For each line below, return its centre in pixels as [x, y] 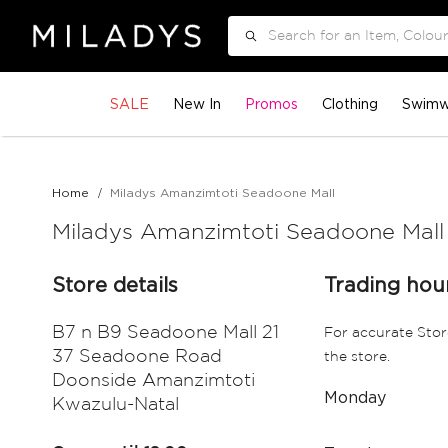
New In [197, 103]
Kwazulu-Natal [115, 405]
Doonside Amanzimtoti [153, 381]
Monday [355, 397]
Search [267, 63]
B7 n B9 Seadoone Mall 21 [165, 333]
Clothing [350, 103]
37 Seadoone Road [137, 357]
